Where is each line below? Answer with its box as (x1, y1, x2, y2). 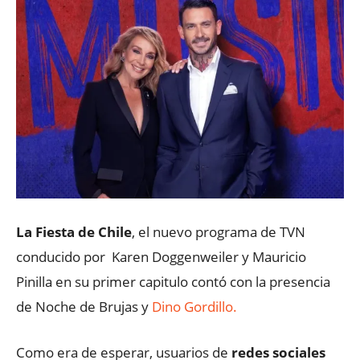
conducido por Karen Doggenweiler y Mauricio (16, 247, 306, 266)
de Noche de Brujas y (16, 297, 152, 316)
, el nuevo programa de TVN (132, 223, 305, 241)
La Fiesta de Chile (16, 223, 132, 241)
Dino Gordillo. (152, 297, 237, 316)
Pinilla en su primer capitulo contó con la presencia (16, 272, 330, 291)
